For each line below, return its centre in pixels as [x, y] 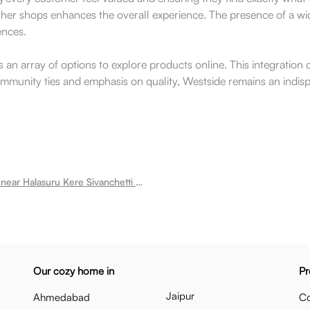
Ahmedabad [62, 297]
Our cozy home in [74, 271]
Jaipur [180, 296]
